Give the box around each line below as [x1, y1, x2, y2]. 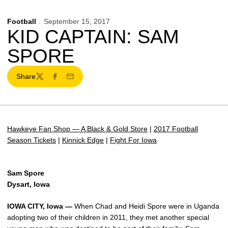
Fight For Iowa [110, 136, 157, 144]
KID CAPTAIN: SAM [7, 26, 179, 47]
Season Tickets [7, 136, 56, 144]
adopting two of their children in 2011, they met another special [7, 213, 209, 221]
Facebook [50, 76, 82, 85]
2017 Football [154, 125, 198, 133]
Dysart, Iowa [7, 180, 50, 188]
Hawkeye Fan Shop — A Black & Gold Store [7, 125, 148, 133]
